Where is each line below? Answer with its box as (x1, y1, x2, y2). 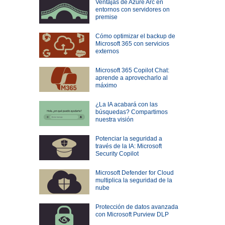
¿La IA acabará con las (95, 101, 158, 108)
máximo (95, 82, 117, 89)
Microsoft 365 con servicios (95, 40, 169, 48)
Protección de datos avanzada (95, 203, 178, 211)
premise (95, 14, 118, 21)
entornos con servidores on (95, 6, 170, 14)
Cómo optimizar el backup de (95, 33, 175, 40)
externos (95, 48, 119, 55)
